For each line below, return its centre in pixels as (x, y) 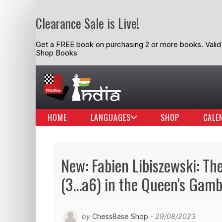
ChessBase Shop (120, 216)
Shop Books (56, 53)
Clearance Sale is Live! (87, 23)
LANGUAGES (111, 117)
